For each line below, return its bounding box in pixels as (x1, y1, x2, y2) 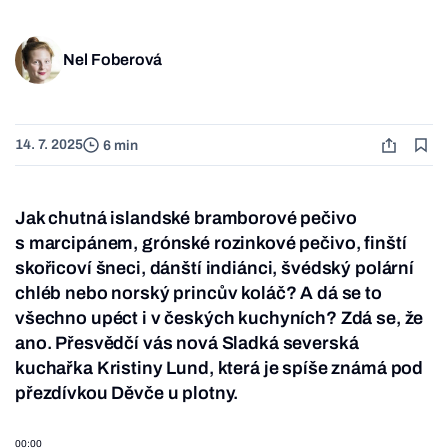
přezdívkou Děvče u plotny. (15, 383, 239, 404)
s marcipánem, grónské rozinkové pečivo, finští (15, 233, 407, 254)
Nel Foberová (63, 51, 162, 69)
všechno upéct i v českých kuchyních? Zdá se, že (15, 308, 424, 329)
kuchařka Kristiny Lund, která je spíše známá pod (15, 358, 424, 379)
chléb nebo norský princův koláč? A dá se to (15, 283, 382, 304)
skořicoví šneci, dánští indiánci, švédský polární (15, 258, 414, 279)
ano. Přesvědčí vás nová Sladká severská (15, 333, 359, 354)
